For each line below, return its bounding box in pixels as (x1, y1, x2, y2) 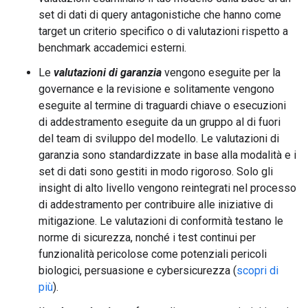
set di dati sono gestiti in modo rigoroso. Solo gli (38, 165, 273, 178)
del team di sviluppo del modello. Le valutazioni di (38, 132, 279, 145)
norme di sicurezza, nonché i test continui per (38, 231, 256, 244)
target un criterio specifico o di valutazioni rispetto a (38, 25, 288, 38)
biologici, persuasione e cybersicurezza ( (38, 264, 236, 277)
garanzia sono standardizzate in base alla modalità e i (38, 148, 296, 162)
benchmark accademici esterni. (38, 41, 186, 54)
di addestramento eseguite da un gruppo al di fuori (38, 115, 280, 129)
